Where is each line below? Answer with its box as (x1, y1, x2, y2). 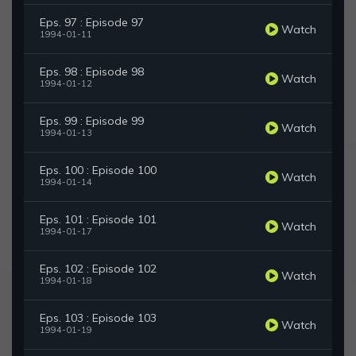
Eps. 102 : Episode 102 (40, 261, 157, 277)
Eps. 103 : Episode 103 (40, 311, 157, 326)
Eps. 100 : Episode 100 (40, 163, 157, 178)
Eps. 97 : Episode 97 (40, 15, 144, 30)
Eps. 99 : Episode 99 (40, 114, 144, 129)
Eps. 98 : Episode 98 (40, 64, 144, 79)
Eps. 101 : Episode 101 (40, 212, 157, 227)
